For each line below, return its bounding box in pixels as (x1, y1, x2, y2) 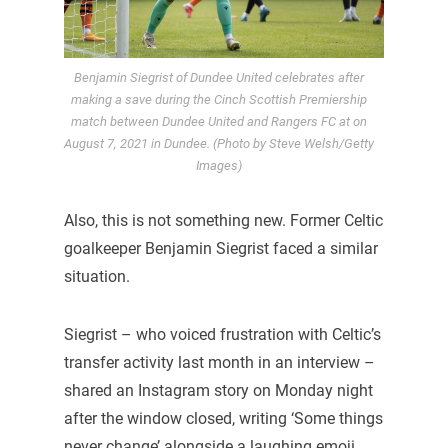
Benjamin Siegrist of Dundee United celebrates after (74, 70, 364, 86)
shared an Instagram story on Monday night (63, 380, 373, 400)
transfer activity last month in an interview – (63, 352, 375, 372)
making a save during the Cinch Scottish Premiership (71, 92, 367, 108)
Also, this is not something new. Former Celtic (63, 211, 383, 231)
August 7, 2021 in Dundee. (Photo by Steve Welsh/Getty (64, 136, 374, 152)
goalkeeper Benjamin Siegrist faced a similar (63, 239, 378, 259)
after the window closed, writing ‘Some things (63, 408, 383, 428)
